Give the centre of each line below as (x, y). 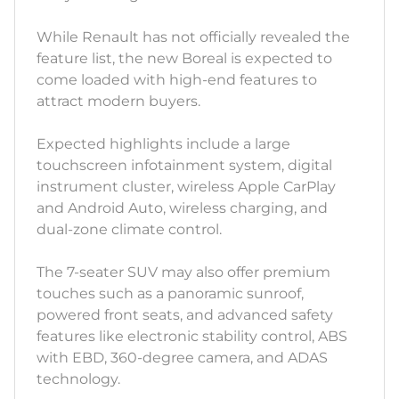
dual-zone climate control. (129, 230)
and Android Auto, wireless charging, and (182, 208)
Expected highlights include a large (163, 144)
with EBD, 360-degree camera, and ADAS (182, 358)
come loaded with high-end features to (177, 80)
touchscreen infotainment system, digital (184, 166)
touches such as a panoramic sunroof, (170, 294)
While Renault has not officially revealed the (193, 37)
